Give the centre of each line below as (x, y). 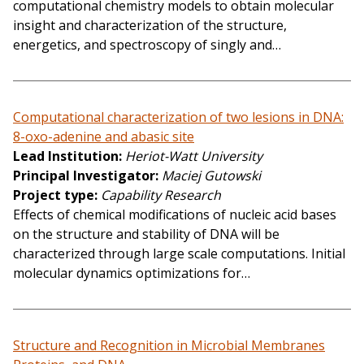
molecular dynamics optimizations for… (132, 273)
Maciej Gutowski (211, 175)
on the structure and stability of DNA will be (146, 234)
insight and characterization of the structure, (150, 25)
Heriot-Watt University (194, 156)
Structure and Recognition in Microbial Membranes (169, 345)
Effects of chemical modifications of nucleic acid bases (175, 214)
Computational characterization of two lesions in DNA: (178, 117)
